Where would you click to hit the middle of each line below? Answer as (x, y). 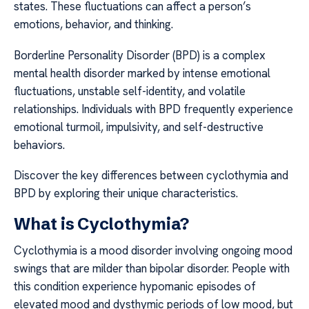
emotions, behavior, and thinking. (93, 24)
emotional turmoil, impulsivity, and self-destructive (139, 127)
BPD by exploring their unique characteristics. (126, 193)
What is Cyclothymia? (102, 223)
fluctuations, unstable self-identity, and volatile (130, 91)
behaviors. (39, 144)
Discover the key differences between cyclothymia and (151, 176)
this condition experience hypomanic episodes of (135, 286)
